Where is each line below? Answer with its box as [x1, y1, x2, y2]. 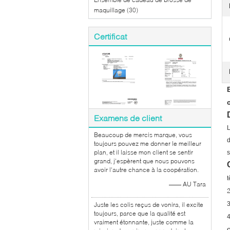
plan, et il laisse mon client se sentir [94, 148, 193, 156]
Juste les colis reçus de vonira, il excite [94, 201, 203, 208]
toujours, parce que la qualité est [94, 209, 185, 217]
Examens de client [94, 113, 162, 123]
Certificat [94, 31, 127, 41]
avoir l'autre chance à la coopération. [94, 166, 199, 174]
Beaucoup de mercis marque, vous [94, 131, 192, 139]
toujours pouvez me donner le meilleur [94, 140, 201, 147]
